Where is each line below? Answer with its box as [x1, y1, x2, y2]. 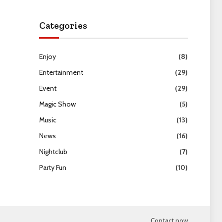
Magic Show [39, 100, 76, 109]
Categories [39, 20, 87, 31]
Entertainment [39, 68, 83, 77]
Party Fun [39, 163, 66, 172]
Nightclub [39, 147, 67, 156]
